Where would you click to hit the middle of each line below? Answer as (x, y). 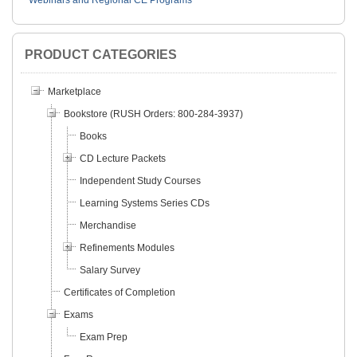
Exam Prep (104, 337)
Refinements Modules (127, 248)
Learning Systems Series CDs (145, 204)
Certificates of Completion (120, 293)
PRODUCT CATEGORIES (101, 55)
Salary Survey (110, 271)
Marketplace (75, 92)
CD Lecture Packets (123, 159)
